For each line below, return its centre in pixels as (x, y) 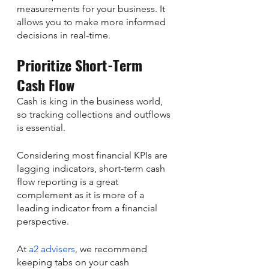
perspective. (43, 221)
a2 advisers (52, 249)
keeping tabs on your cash (74, 262)
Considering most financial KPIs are (93, 155)
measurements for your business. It (92, 8)
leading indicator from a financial (88, 208)
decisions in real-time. (64, 35)
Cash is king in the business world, (91, 101)
